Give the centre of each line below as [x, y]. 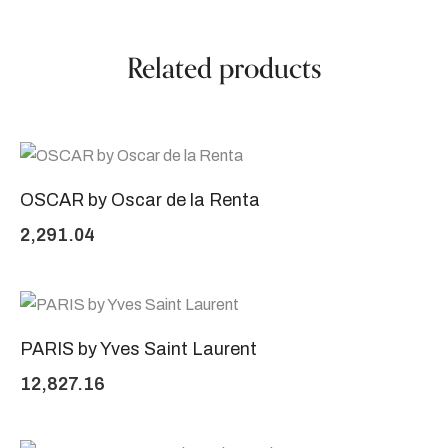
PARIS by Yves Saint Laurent [138, 349]
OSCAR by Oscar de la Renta [140, 200]
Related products [224, 69]
